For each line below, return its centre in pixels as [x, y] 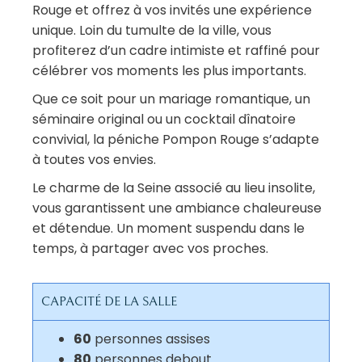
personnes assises [151, 339]
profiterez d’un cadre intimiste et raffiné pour [176, 51]
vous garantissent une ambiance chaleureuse [177, 208]
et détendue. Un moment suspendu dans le [168, 229]
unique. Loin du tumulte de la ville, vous [152, 31]
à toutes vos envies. [96, 160]
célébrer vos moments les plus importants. [169, 71]
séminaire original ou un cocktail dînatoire [164, 120]
